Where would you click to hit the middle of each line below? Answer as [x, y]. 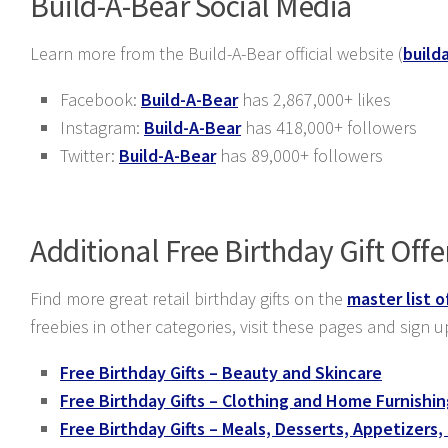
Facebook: [100, 99]
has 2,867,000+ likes [314, 99]
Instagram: [102, 127]
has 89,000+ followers [299, 155]
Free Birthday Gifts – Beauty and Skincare [221, 372]
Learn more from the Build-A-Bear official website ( [216, 53]
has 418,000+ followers [329, 127]
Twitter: [89, 155]
